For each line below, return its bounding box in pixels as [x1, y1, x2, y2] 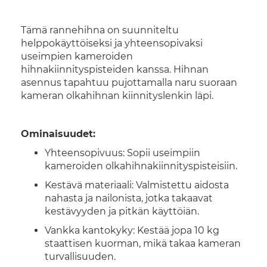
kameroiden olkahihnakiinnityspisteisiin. [45, 160, 237, 172]
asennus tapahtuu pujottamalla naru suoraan [21, 77, 237, 88]
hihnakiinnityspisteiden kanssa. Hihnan [21, 64, 209, 75]
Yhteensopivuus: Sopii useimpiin [45, 147, 200, 159]
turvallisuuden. [45, 251, 116, 262]
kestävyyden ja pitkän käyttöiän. [45, 206, 199, 217]
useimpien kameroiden [21, 51, 133, 62]
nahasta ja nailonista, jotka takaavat [45, 193, 213, 204]
